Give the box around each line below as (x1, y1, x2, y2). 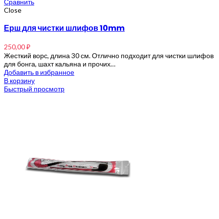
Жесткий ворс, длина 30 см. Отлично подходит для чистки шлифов (4, 51, 214, 60)
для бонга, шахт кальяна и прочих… (4, 59, 115, 68)
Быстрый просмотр (4, 84, 65, 93)
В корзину (4, 76, 35, 85)
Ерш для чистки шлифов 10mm (4, 22, 125, 34)
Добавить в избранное (4, 67, 74, 76)
